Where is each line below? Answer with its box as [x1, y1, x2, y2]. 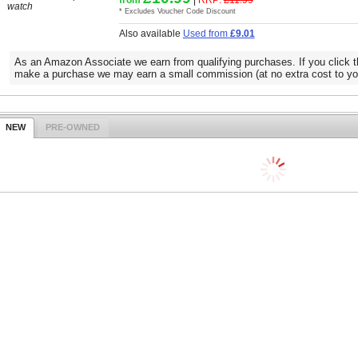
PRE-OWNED [46, 122, 101, 133]
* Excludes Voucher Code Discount [118, 6, 236, 15]
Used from [182, 27, 230, 38]
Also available [118, 27, 183, 38]
